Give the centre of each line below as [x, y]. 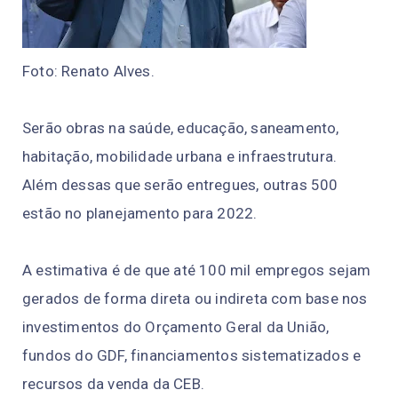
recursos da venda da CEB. [113, 383]
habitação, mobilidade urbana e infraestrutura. [180, 156]
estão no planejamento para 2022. [140, 213]
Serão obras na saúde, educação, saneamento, [181, 127]
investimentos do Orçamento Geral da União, [176, 326]
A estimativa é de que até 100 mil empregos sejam [197, 270]
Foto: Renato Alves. [88, 71]
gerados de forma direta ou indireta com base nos [195, 298]
